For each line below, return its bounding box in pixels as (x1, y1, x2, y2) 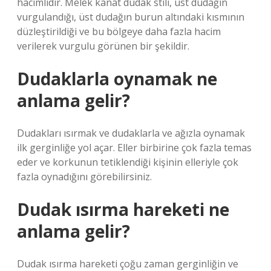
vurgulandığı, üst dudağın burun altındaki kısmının (17, 10, 244, 24)
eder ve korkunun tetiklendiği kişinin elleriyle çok (17, 155, 238, 169)
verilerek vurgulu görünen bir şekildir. (17, 39, 189, 53)
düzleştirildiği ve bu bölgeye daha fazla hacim (17, 25, 221, 38)
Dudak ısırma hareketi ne (17, 198, 229, 221)
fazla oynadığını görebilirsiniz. (17, 170, 152, 183)
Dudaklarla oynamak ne (17, 67, 217, 90)
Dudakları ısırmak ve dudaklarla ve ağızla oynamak (17, 126, 245, 140)
